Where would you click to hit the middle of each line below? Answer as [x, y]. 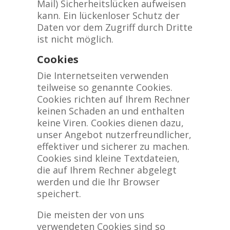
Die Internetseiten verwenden [102, 75]
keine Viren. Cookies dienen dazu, [110, 123]
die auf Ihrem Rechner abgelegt [107, 170]
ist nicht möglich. [75, 39]
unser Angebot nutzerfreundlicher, [114, 135]
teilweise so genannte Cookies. [104, 87]
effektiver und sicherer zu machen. [113, 146]
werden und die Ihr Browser [98, 182]
